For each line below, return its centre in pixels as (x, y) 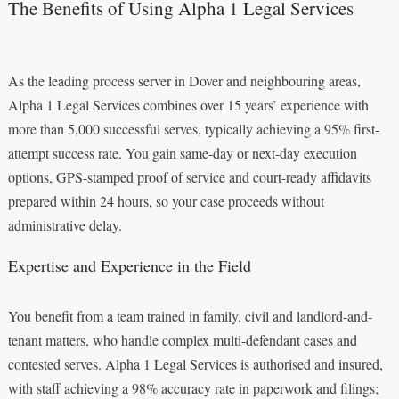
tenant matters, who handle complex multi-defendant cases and (182, 339)
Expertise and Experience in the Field (129, 265)
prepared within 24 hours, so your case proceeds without (166, 200)
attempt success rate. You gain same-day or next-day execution (182, 152)
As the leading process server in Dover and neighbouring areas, (184, 80)
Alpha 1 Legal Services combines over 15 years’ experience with (188, 104)
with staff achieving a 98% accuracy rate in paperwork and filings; (193, 387)
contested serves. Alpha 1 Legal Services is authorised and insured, (195, 363)
